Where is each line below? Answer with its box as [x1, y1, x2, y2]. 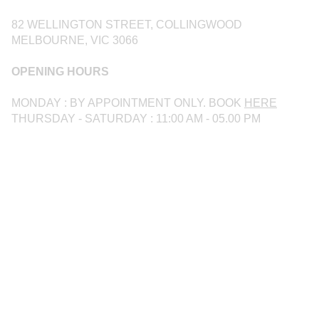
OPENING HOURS [11, 66, 109, 78]
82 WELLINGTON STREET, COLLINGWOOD [11, 19, 242, 31]
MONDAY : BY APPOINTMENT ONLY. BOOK [11, 97, 244, 110]
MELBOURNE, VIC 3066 [11, 34, 138, 47]
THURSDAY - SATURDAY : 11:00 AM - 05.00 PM [11, 113, 261, 125]
